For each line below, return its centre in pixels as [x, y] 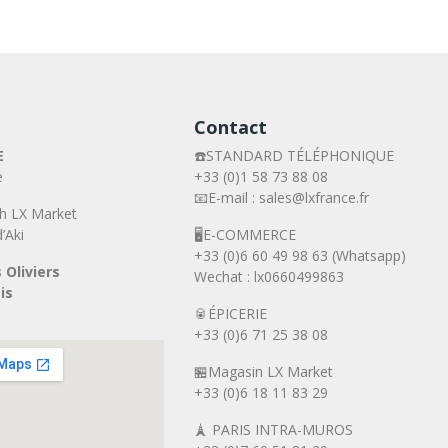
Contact [231, 127]
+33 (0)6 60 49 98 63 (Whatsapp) [300, 256]
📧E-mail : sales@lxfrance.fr [282, 198]
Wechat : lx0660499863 [269, 277]
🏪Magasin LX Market [264, 372]
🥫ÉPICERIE [231, 314]
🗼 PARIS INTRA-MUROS [274, 430]
